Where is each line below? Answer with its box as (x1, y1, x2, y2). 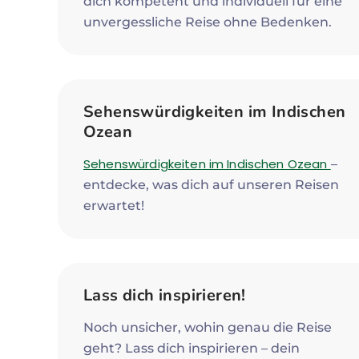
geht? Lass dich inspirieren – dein (83, 341, 300, 356)
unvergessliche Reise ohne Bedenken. (83, 14, 332, 30)
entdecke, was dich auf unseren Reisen (83, 177, 339, 192)
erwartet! (83, 198, 144, 213)
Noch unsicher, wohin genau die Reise (83, 320, 332, 335)
